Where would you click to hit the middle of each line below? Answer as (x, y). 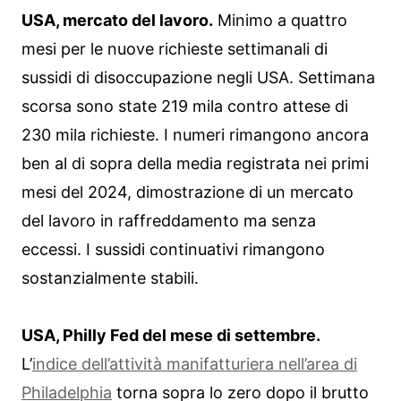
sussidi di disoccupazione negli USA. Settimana (198, 77)
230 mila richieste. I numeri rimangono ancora (195, 135)
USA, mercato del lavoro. (117, 20)
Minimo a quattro (280, 20)
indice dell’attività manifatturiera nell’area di (195, 364)
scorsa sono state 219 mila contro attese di (185, 106)
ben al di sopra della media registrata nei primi (195, 163)
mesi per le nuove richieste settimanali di (175, 49)
